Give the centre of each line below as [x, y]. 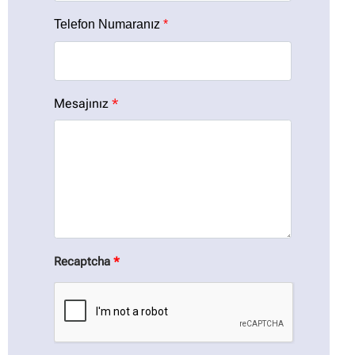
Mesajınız [81, 103]
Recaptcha [82, 261]
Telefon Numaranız [107, 24]
